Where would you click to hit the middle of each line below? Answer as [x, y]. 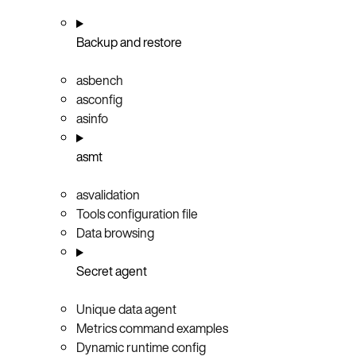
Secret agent [112, 271]
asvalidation [108, 195]
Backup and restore [129, 43]
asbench [100, 81]
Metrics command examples [152, 329]
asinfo [92, 119]
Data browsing [115, 233]
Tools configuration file [137, 214]
